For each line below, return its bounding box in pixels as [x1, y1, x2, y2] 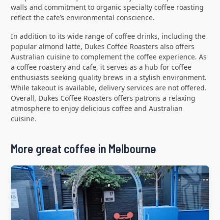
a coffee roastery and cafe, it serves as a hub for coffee [10, 62, 192, 72]
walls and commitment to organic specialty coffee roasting [10, 2, 204, 12]
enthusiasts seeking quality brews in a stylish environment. [10, 73, 207, 82]
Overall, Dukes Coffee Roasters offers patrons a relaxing [10, 93, 195, 103]
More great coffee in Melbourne [10, 141, 156, 156]
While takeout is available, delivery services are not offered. [10, 83, 207, 93]
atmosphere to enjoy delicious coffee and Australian [10, 104, 183, 113]
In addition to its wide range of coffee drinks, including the [10, 31, 206, 41]
